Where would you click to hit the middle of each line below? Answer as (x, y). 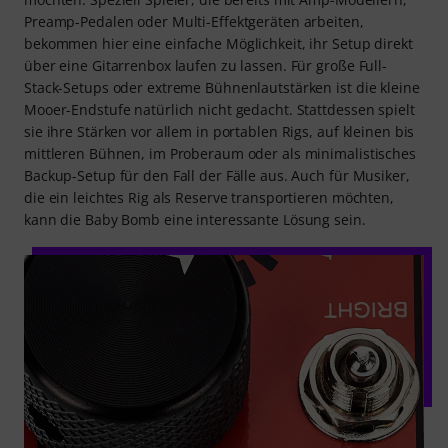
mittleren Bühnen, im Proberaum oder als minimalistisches (220, 154)
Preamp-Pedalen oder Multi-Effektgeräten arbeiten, (194, 22)
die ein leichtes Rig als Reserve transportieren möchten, (209, 198)
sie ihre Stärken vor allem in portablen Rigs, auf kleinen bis (219, 132)
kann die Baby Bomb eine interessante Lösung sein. (195, 220)
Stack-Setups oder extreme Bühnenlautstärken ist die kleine (222, 88)
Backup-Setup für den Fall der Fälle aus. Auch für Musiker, (217, 176)
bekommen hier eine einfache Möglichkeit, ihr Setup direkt (218, 44)
